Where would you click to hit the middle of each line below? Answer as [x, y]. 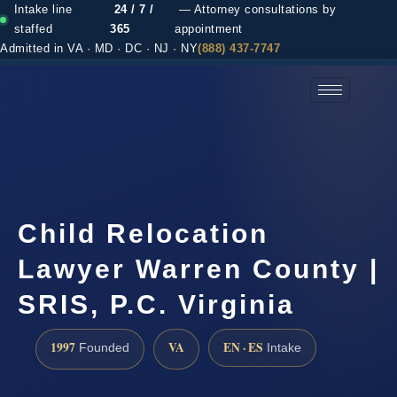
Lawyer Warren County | [198, 269]
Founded [102, 347]
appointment [209, 29]
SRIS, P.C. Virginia [156, 304]
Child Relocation [143, 233]
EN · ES [243, 347]
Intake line [43, 10]
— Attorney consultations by [255, 10]
